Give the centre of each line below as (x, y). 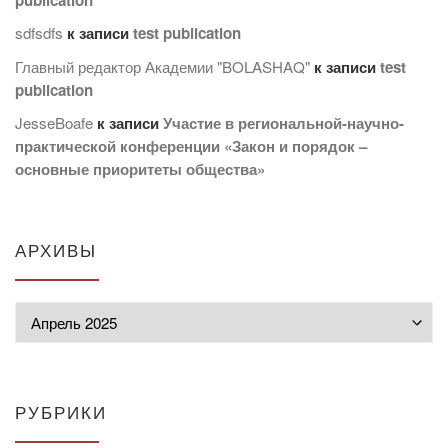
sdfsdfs (39, 33)
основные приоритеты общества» (140, 169)
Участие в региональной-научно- (283, 123)
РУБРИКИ (61, 411)
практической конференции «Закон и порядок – (191, 146)
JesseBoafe (54, 123)
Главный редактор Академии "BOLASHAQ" (162, 66)
